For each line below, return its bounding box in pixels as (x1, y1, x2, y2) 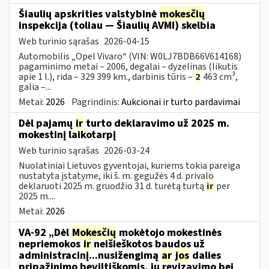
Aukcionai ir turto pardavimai (121, 95, 240, 109)
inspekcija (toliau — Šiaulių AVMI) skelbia (19, 17, 216, 33)
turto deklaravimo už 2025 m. (83, 115, 229, 131)
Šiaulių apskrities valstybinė (19, 6, 159, 22)
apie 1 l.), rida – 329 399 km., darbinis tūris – (19, 70, 195, 83)
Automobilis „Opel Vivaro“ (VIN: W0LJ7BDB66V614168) (19, 49, 241, 63)
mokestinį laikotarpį (19, 127, 116, 142)
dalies (190, 247, 221, 263)
